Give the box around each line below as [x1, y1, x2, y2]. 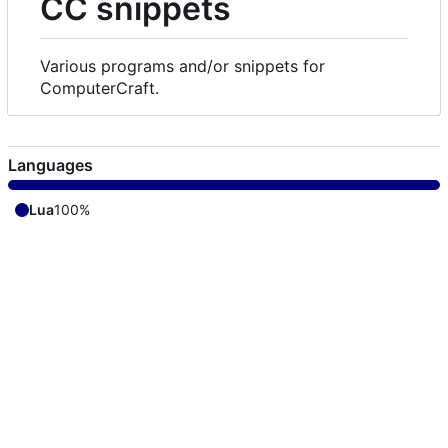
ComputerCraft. [40, 78, 159, 99]
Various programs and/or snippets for [40, 56, 325, 77]
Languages [8, 155, 93, 176]
